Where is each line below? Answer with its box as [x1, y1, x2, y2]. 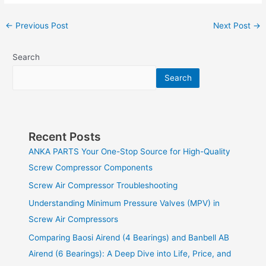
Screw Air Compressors [28, 214, 119, 224]
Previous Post [13, 20, 69, 30]
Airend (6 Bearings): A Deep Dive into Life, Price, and [28, 248, 232, 258]
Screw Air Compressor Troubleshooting [28, 180, 185, 190]
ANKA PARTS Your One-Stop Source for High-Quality [28, 146, 231, 156]
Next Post [213, 20, 253, 30]
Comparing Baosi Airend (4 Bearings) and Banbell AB [28, 232, 230, 242]
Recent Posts [28, 129, 102, 144]
